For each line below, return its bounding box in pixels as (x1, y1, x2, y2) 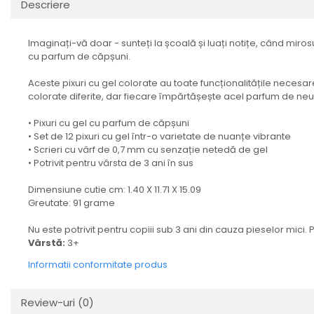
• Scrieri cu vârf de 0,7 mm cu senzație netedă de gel (28, 143, 268, 156)
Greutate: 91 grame (28, 196, 115, 210)
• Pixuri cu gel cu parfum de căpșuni (28, 116, 189, 130)
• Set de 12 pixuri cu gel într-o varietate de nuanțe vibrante (28, 130, 291, 143)
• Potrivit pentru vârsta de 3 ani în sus (28, 156, 193, 170)
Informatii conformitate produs (28, 258, 168, 271)
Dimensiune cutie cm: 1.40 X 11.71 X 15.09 (28, 183, 201, 196)
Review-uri (21, 295, 78, 310)
